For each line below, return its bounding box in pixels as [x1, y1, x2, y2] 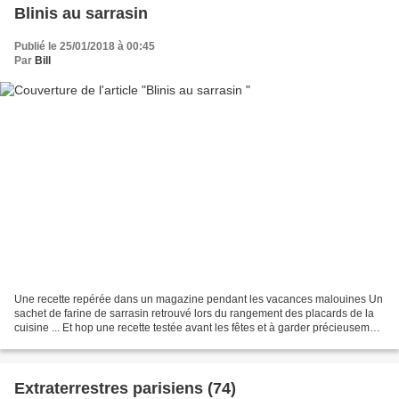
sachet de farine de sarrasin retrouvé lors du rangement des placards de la [14, 306, 374, 320]
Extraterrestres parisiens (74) [14, 379, 236, 397]
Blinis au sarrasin [14, 4, 148, 23]
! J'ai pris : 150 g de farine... [14, 335, 145, 348]
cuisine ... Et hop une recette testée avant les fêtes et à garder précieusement [14, 321, 385, 334]
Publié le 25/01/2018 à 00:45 [14, 40, 155, 53]
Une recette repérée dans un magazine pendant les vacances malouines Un [14, 292, 383, 305]
